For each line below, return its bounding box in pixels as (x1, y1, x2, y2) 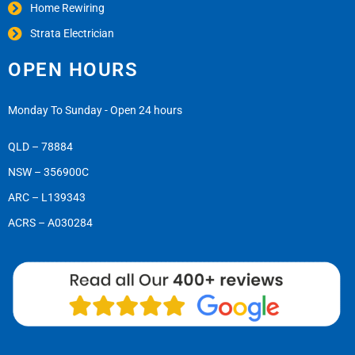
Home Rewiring (29, 2, 105, 15)
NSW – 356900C (8, 166, 89, 179)
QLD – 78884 (8, 140, 73, 154)
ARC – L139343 (8, 191, 86, 204)
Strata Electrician (29, 27, 114, 40)
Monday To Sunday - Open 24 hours (8, 104, 182, 117)
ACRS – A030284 (8, 216, 93, 230)
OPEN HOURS (8, 59, 138, 82)
